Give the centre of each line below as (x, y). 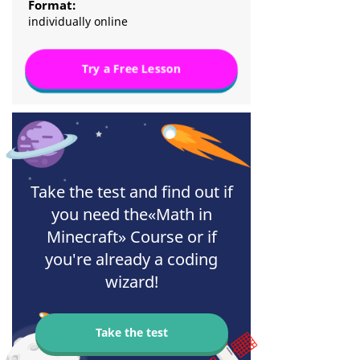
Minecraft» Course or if (131, 237)
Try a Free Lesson (131, 69)
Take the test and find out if (131, 192)
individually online (78, 22)
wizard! (131, 282)
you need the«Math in (131, 215)
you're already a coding (131, 260)
